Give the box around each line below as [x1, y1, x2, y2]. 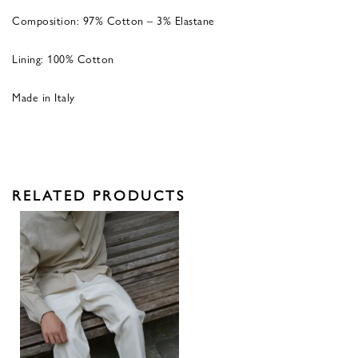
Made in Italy [12, 88, 75, 105]
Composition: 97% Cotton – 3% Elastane [12, 11, 215, 28]
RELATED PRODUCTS [12, 184, 185, 205]
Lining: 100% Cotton [12, 50, 114, 66]
